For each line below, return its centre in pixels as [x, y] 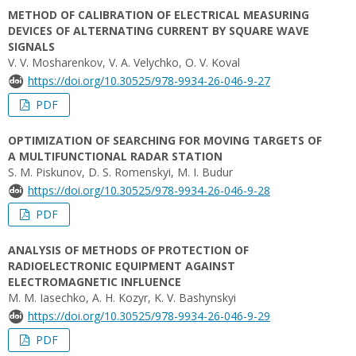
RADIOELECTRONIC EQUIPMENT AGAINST [122, 266]
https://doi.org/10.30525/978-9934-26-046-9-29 [149, 316]
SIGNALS [31, 46]
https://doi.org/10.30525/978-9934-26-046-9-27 [149, 81]
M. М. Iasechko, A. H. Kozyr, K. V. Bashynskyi [122, 298]
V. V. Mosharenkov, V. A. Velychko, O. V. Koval [124, 62]
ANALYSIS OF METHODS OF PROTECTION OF [128, 250]
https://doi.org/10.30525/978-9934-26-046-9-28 [149, 190]
